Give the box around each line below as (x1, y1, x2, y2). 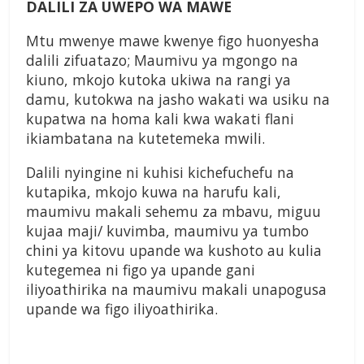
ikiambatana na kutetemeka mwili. (26, 128, 265, 149)
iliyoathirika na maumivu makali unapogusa (26, 279, 327, 300)
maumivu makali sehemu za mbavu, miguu (26, 201, 321, 222)
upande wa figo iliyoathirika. (26, 299, 218, 319)
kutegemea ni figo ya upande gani (26, 260, 255, 280)
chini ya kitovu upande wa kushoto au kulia (26, 240, 322, 261)
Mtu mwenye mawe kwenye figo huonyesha (26, 31, 319, 51)
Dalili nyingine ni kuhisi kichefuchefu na (26, 162, 294, 183)
